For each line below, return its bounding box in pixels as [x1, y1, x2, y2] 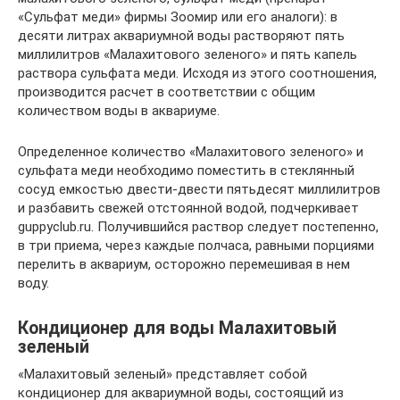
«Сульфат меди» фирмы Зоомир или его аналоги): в [18, 9, 337, 25]
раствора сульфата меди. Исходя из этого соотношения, [18, 65, 377, 81]
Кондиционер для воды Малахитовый [18, 318, 337, 339]
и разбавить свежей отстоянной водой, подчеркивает [18, 200, 359, 216]
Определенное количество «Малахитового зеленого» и [18, 144, 363, 160]
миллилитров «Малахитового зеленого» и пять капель [18, 46, 357, 62]
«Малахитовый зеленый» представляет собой [18, 366, 307, 382]
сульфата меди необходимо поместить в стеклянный [18, 162, 354, 179]
